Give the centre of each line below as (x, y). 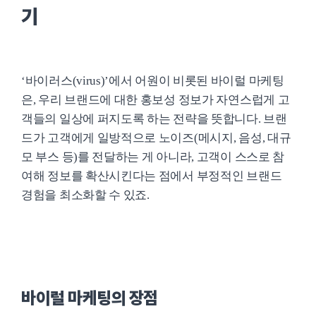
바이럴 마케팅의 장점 (90, 298)
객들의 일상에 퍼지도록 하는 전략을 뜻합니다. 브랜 (154, 119)
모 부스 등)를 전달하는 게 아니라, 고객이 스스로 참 (153, 157)
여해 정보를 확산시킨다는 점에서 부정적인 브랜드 (152, 176)
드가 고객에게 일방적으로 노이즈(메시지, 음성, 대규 (156, 138)
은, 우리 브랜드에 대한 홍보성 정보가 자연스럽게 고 (156, 100)
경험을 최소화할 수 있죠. (87, 195)
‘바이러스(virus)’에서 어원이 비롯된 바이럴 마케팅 (153, 81)
